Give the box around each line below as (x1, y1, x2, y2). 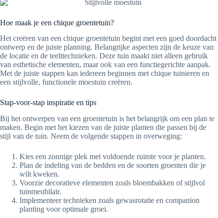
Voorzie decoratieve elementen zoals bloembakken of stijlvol (19, 179, 205, 187)
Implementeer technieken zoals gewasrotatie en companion (19, 196, 200, 205)
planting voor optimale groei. (19, 205, 108, 214)
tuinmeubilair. (19, 187, 61, 196)
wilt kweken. (19, 170, 59, 179)
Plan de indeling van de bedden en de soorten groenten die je (19, 161, 206, 170)
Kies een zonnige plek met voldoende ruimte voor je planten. (19, 152, 206, 161)
